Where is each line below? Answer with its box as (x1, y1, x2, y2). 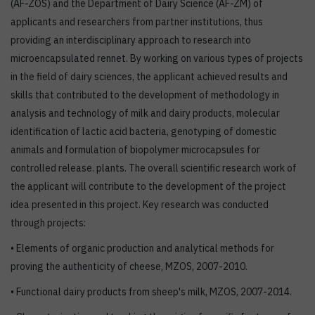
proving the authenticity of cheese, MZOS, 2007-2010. (11, 260, 247, 273)
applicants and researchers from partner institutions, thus (11, 15, 263, 28)
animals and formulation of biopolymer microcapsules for (11, 143, 260, 156)
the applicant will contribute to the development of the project (11, 180, 286, 193)
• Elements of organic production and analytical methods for (11, 242, 274, 255)
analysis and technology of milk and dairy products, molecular (11, 107, 280, 120)
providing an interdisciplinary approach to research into (11, 34, 251, 46)
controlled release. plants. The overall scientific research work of (11, 162, 297, 174)
